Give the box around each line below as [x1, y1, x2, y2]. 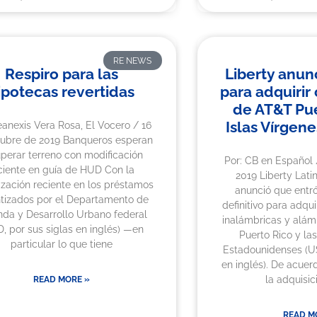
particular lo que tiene [10, 238, 113, 250]
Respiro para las [4, 65, 118, 83]
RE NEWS [113, 55, 152, 66]
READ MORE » [33, 275, 90, 285]
